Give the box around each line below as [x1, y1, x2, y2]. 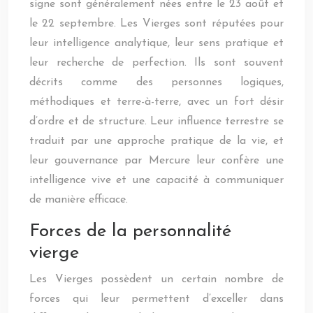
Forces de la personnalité [29, 222, 231, 241]
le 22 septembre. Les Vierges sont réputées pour [29, 18, 284, 29]
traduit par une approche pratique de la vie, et [29, 136, 284, 147]
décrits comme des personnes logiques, [29, 77, 284, 88]
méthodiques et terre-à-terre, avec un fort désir [29, 96, 284, 108]
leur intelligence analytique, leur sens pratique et [29, 38, 284, 49]
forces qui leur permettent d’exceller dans [29, 293, 284, 305]
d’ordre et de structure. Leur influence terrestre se [29, 116, 284, 127]
